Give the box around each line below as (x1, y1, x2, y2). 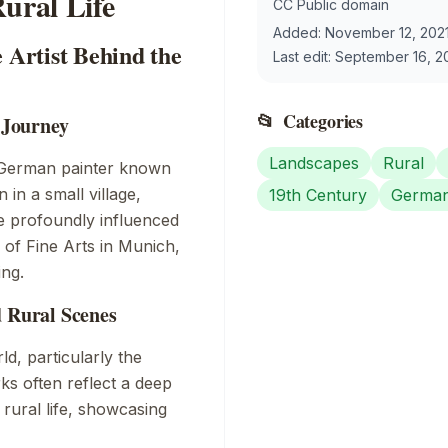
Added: (273, 23, 325, 41)
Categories (282, 107, 364, 134)
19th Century (269, 184, 367, 205)
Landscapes (269, 152, 359, 173)
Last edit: (273, 47, 335, 65)
